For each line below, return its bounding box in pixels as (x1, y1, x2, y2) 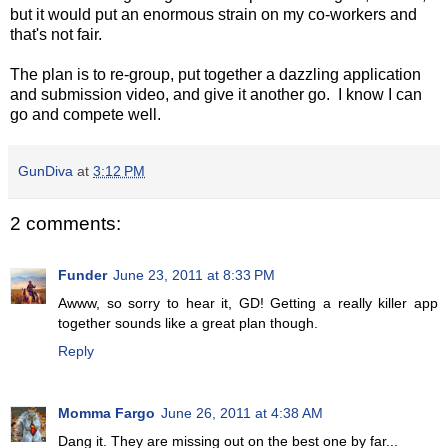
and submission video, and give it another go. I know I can (10, 85, 422, 103)
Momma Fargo (58, 405, 155, 422)
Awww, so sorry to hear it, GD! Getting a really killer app (58, 295, 438, 312)
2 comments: (10, 212, 121, 234)
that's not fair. (10, 25, 102, 43)
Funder (58, 267, 107, 284)
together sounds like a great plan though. (58, 315, 318, 332)
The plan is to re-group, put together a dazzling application (10, 65, 421, 83)
